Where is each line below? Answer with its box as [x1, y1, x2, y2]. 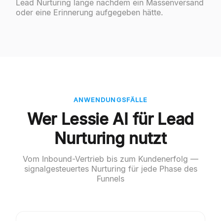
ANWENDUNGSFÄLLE [74, 96, 147, 104]
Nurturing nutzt [54, 129, 167, 148]
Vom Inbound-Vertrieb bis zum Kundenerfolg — [23, 154, 198, 164]
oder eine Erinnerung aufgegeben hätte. [16, 7, 163, 18]
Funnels [97, 174, 124, 184]
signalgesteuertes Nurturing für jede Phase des [24, 164, 197, 174]
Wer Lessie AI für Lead [27, 110, 194, 129]
